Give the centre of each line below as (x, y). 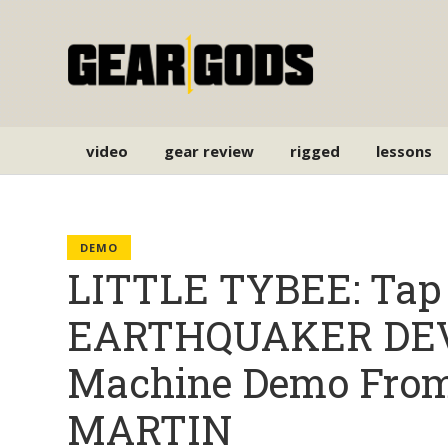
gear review (209, 150)
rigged (315, 150)
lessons (404, 150)
